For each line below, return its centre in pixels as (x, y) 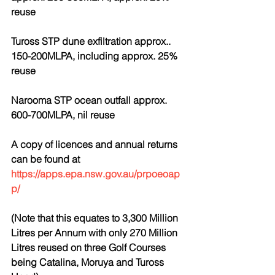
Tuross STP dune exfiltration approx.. (92, 41)
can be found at (47, 159)
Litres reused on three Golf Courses (90, 247)
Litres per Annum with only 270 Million (95, 233)
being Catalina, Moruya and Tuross (89, 262)
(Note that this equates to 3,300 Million (96, 218)
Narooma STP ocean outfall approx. (90, 100)
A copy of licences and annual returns (95, 144)
